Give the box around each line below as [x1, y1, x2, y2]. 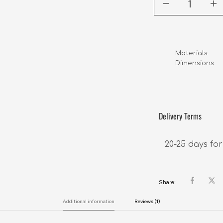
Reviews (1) [134, 198, 160, 205]
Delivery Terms [158, 110, 202, 122]
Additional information [63, 198, 114, 205]
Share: [158, 178, 177, 186]
